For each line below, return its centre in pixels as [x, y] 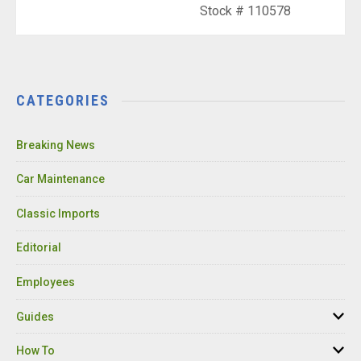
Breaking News [56, 145]
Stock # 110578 [245, 11]
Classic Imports [58, 213]
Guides [35, 316]
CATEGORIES [63, 100]
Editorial [39, 248]
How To [35, 351]
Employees [46, 282]
